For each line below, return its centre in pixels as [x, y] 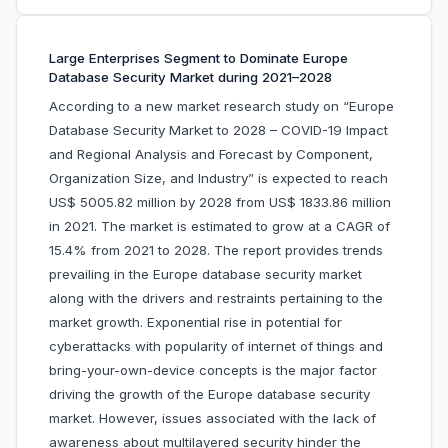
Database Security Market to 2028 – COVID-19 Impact [218, 130]
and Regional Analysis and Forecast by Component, [211, 154]
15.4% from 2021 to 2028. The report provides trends [216, 250]
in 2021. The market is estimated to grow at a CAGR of [219, 226]
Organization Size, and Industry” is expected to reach [218, 178]
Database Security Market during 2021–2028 [190, 77]
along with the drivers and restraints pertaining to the [216, 298]
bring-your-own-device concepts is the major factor [213, 370]
